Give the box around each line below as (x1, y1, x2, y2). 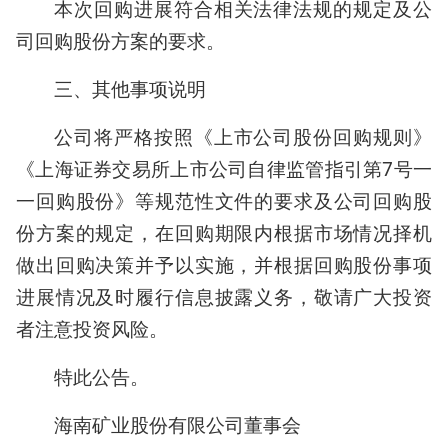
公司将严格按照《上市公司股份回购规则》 (54, 124, 432, 150)
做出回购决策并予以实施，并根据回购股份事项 (16, 252, 432, 278)
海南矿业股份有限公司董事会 (54, 412, 301, 438)
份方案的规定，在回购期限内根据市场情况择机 (16, 220, 432, 246)
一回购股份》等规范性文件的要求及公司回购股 (16, 188, 432, 214)
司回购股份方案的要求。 (16, 28, 225, 54)
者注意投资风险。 (16, 316, 168, 342)
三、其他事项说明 (54, 76, 206, 102)
